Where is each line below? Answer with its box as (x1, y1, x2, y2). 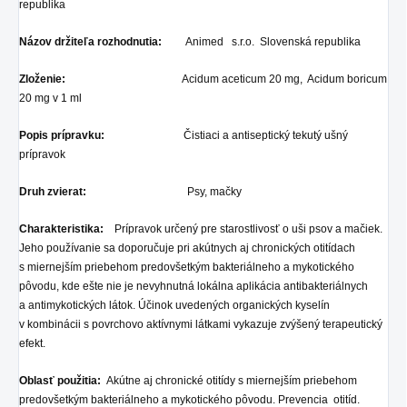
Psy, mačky (86, 184, 242, 198)
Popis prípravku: (19, 128, 104, 142)
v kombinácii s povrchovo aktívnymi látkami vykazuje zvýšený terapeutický (19, 317, 382, 331)
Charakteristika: (19, 222, 104, 235)
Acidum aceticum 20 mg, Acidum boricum (65, 72, 387, 85)
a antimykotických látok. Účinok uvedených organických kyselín (19, 298, 330, 312)
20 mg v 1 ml (19, 91, 128, 104)
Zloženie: (19, 72, 65, 85)
